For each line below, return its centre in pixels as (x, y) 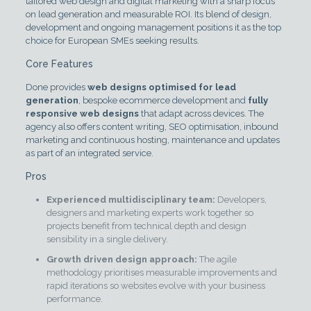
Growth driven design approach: (121, 259)
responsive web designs (82, 113)
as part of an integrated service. (89, 153)
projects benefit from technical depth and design (146, 226)
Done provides (56, 87)
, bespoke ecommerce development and (163, 100)
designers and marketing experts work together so (150, 212)
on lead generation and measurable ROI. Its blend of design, (148, 14)
